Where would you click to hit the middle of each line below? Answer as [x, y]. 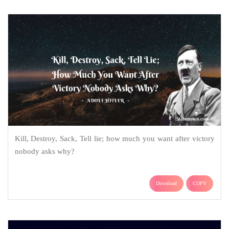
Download [166, 184]
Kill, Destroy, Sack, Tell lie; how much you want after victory [114, 139]
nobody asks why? [44, 152]
